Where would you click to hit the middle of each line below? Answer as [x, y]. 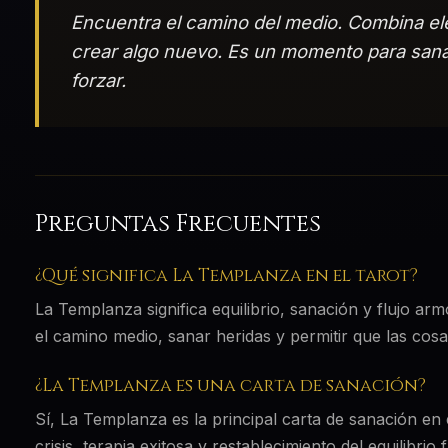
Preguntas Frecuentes [177, 223]
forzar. [98, 79]
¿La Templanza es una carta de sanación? [230, 385]
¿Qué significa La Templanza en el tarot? [226, 275]
